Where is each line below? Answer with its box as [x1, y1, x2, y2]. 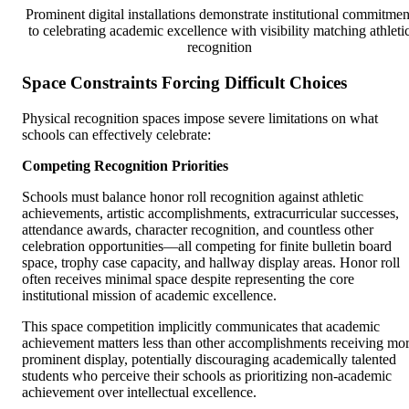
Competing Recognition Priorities [22, 157, 228, 173]
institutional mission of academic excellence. [22, 287, 277, 303]
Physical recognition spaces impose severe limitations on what [22, 110, 378, 126]
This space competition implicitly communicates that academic [22, 318, 380, 334]
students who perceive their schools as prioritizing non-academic [22, 367, 392, 383]
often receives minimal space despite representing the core [22, 270, 354, 287]
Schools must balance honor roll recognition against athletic [22, 188, 363, 204]
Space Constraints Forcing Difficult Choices [22, 72, 347, 92]
